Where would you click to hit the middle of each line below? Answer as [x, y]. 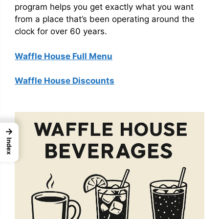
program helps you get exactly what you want [104, 7]
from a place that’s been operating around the [105, 19]
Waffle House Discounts [65, 81]
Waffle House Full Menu [64, 56]
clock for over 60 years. [61, 31]
